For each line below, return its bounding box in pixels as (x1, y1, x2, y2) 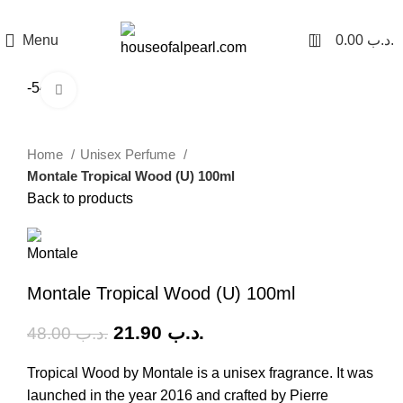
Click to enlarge (76, 82, 173, 97)
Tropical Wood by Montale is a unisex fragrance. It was (27, 365, 373, 381)
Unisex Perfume (80, 147, 179, 162)
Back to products (27, 191, 133, 206)
